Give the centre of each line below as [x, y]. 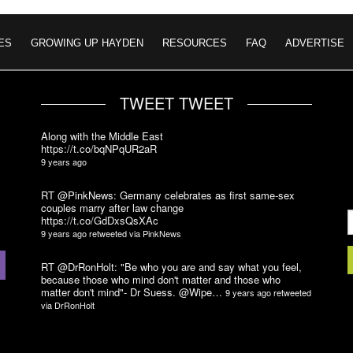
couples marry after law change [113, 208]
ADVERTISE [315, 43]
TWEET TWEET [176, 103]
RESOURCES [195, 43]
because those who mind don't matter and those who [161, 279]
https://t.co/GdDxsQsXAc [100, 220]
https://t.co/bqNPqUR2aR [99, 149]
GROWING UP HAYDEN [87, 43]
